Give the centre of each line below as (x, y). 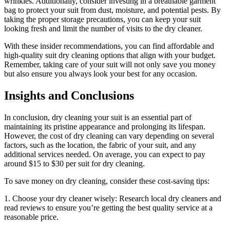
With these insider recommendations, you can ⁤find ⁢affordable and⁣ (109, 46)
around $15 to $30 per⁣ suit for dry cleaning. (74, 163)
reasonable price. (31, 217)
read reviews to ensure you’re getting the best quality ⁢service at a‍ (108, 207)
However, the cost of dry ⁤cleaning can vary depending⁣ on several (109, 136)
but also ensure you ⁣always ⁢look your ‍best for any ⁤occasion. (101, 74)
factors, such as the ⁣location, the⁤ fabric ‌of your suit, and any (100, 145)
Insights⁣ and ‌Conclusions (69, 96)
